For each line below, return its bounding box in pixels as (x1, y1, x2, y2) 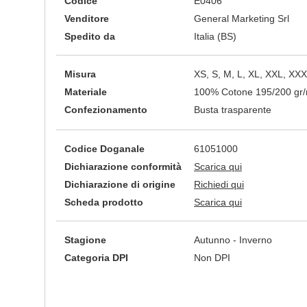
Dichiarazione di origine (64, 179, 175, 190)
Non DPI (194, 252, 230, 263)
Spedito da (64, 31, 115, 42)
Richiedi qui (194, 179, 244, 190)
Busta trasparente (194, 104, 271, 115)
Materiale (64, 86, 107, 97)
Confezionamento (64, 104, 147, 115)
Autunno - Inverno (194, 234, 272, 245)
